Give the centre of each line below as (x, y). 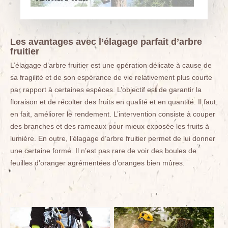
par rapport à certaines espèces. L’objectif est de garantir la (106, 90)
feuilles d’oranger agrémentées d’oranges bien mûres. (97, 163)
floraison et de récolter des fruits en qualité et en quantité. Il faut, (114, 102)
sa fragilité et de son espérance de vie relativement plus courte (111, 77)
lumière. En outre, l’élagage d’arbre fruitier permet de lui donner (113, 138)
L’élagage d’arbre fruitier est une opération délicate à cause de (111, 65)
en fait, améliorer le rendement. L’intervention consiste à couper (113, 114)
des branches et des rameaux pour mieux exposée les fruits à (110, 126)
